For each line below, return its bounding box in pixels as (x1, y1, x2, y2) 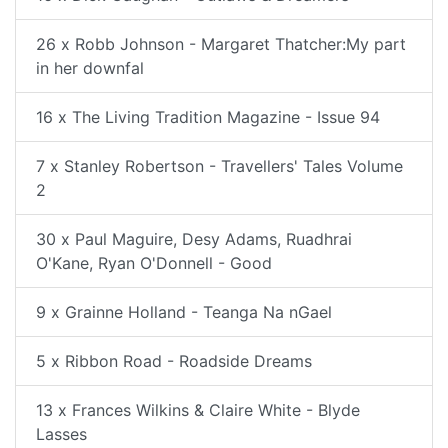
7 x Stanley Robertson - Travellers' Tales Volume (36, 156, 403, 176)
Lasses (36, 424, 87, 444)
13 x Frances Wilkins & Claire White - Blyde (36, 400, 360, 420)
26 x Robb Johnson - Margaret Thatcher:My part (36, 34, 406, 54)
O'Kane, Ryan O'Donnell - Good (36, 253, 272, 273)
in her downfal (36, 58, 144, 78)
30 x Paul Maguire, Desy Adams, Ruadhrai (36, 229, 352, 249)
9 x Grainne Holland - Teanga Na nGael (36, 302, 332, 322)
